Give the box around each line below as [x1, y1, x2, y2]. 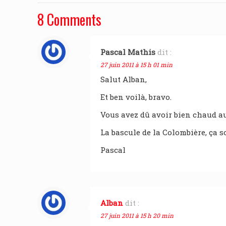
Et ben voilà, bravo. [100, 92, 172, 102]
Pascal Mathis [100, 47, 155, 57]
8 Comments [37, 9, 101, 30]
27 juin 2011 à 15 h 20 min [100, 211, 174, 219]
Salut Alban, [100, 74, 147, 84]
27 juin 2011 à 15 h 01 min [100, 61, 173, 69]
